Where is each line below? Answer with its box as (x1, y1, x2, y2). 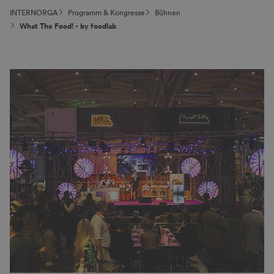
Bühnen (155, 9, 180, 18)
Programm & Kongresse (68, 9, 145, 18)
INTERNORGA (10, 9, 58, 18)
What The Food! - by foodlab (20, 22, 116, 31)
